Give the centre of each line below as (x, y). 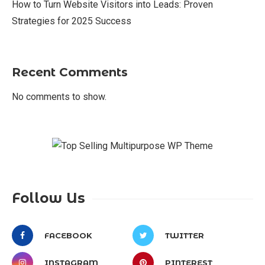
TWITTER (185, 236)
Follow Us (49, 198)
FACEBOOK (68, 236)
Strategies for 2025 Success (72, 21)
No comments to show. (59, 97)
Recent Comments (70, 72)
